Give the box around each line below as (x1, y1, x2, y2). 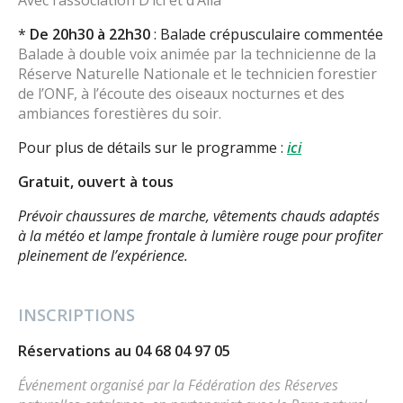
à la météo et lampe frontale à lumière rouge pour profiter (18, 226, 382, 246)
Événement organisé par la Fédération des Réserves (18, 375, 338, 396)
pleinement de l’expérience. (18, 246, 188, 266)
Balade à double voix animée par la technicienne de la (18, 44, 376, 65)
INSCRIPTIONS (18, 303, 135, 327)
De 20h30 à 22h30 (30, 24, 150, 45)
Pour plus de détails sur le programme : (18, 138, 287, 158)
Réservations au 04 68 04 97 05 (18, 341, 230, 362)
